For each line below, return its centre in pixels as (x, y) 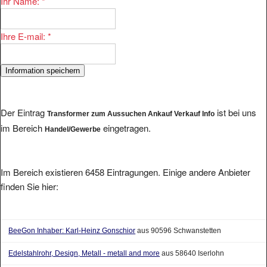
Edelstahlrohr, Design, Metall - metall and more (84, 242)
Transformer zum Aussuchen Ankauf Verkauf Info (131, 103)
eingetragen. (126, 117)
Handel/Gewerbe (73, 118)
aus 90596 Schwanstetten (178, 220)
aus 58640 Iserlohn (192, 242)
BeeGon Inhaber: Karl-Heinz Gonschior (72, 220)
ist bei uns (235, 101)
